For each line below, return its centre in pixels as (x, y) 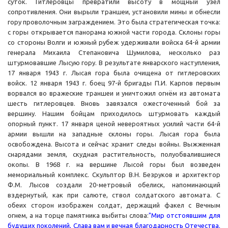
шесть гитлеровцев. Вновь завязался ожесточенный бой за (114, 104)
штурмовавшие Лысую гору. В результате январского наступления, (114, 63)
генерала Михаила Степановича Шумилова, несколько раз (114, 53)
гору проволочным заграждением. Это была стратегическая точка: (114, 22)
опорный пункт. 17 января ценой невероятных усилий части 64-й (114, 124)
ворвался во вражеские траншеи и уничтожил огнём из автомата (114, 93)
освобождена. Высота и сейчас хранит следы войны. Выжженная (114, 144)
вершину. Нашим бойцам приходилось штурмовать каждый (114, 114)
